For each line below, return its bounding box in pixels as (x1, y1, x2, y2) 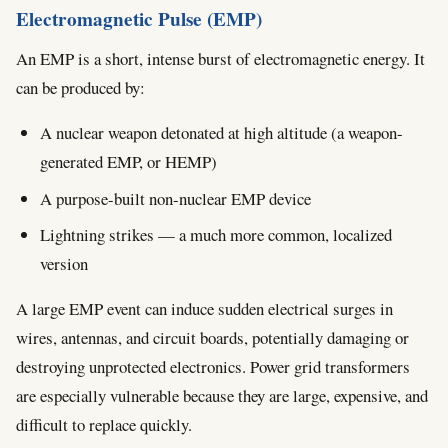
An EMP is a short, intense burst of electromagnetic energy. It (16, 47, 425, 71)
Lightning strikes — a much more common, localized (40, 222, 392, 246)
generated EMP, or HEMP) (40, 150, 217, 174)
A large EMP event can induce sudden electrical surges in (16, 296, 393, 320)
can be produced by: (16, 76, 145, 100)
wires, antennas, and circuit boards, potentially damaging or (16, 325, 409, 349)
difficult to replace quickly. (16, 412, 192, 436)
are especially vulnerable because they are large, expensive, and (16, 383, 428, 407)
